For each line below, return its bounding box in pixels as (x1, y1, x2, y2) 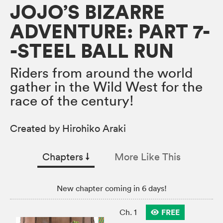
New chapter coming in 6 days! (56, 183, 167, 194)
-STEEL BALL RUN (10, 38, 174, 64)
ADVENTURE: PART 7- (10, 19, 210, 45)
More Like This (114, 151, 181, 163)
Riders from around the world (10, 64, 193, 82)
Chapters (42, 151, 86, 163)
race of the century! (10, 92, 134, 110)
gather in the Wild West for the (10, 78, 203, 96)
